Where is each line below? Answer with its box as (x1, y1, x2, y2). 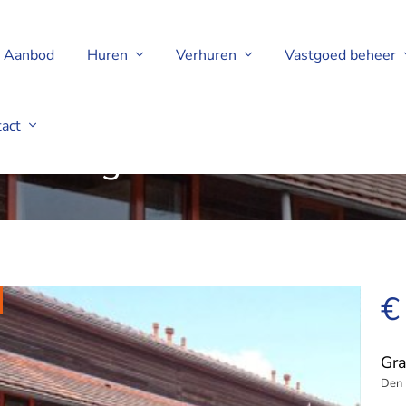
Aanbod (3, 45, 54, 66)
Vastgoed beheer (284, 45, 400, 66)
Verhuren (175, 45, 240, 66)
